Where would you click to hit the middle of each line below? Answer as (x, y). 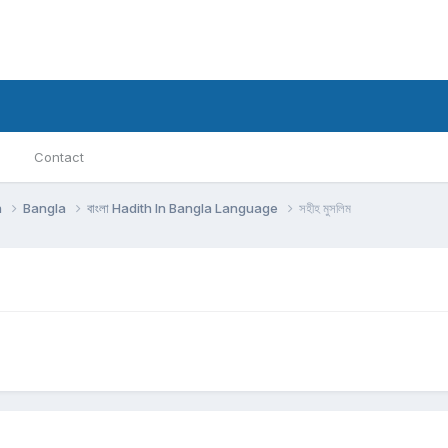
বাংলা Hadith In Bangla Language (184, 207)
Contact (59, 157)
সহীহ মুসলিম (325, 207)
